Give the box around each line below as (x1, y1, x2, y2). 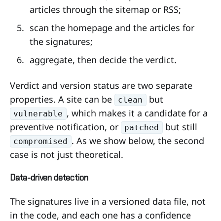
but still (162, 120, 197, 133)
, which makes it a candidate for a (66, 107, 208, 119)
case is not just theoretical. (10, 148, 123, 160)
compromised (13, 137, 68, 146)
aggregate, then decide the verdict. (29, 53, 177, 66)
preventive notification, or (10, 120, 121, 133)
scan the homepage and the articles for (29, 21, 194, 34)
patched (124, 123, 159, 132)
